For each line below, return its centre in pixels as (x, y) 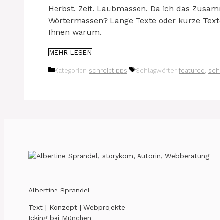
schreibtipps (108, 71)
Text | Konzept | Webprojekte (77, 207)
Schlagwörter (157, 71)
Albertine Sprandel (59, 190)
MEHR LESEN (70, 53)
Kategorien (72, 71)
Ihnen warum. (75, 32)
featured (192, 71)
